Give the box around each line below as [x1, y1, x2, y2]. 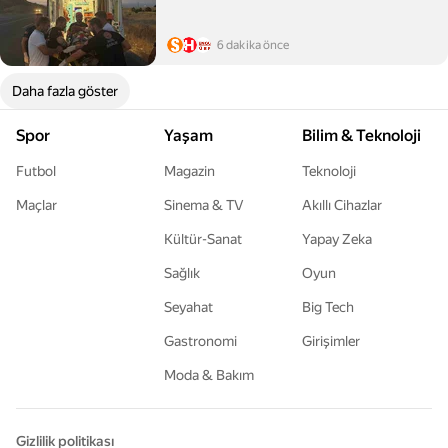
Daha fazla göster [12, 83, 118, 99]
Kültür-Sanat [164, 231, 242, 247]
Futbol [16, 163, 56, 179]
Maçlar [16, 197, 57, 213]
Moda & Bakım [164, 367, 254, 383]
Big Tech [302, 299, 354, 315]
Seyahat [164, 299, 213, 315]
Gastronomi [164, 333, 237, 349]
